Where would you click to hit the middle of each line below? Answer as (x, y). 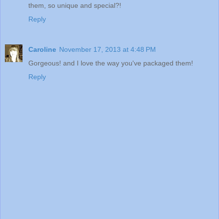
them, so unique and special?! (75, 6)
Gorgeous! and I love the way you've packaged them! (111, 63)
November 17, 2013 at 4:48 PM (108, 50)
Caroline (42, 50)
